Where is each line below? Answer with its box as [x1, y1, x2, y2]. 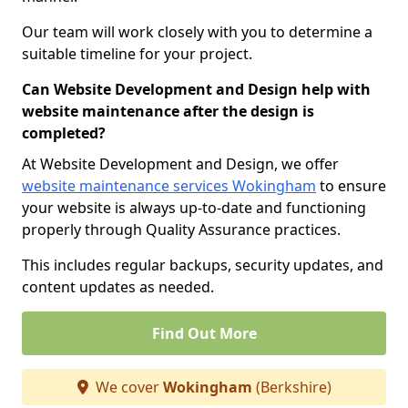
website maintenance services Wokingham [22, 176, 316, 196]
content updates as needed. [22, 277, 214, 297]
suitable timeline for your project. [22, 44, 252, 64]
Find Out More [151, 323, 257, 343]
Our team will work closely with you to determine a [22, 22, 372, 42]
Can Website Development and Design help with [22, 79, 371, 99]
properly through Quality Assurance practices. [22, 219, 341, 240]
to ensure [316, 176, 386, 196]
